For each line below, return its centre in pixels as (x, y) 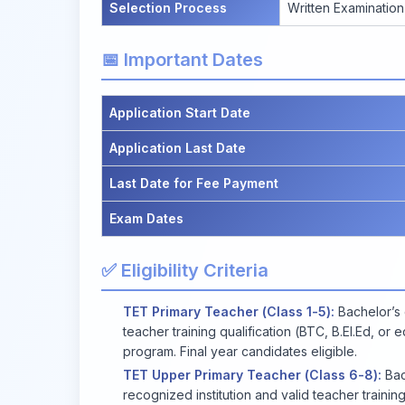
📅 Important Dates (182, 59)
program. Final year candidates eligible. (240, 351)
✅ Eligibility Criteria (185, 270)
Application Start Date (180, 112)
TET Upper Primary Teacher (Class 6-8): (252, 374)
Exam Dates (146, 218)
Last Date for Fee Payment (194, 183)
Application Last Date (178, 147)
